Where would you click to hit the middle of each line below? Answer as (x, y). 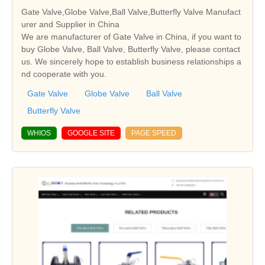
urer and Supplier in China (70, 25)
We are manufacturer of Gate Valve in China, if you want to (131, 37)
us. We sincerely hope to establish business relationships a (131, 62)
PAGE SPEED (154, 133)
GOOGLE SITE (91, 133)
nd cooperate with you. (64, 74)
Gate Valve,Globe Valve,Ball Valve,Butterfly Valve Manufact (131, 12)
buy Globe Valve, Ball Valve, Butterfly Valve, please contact (131, 49)
